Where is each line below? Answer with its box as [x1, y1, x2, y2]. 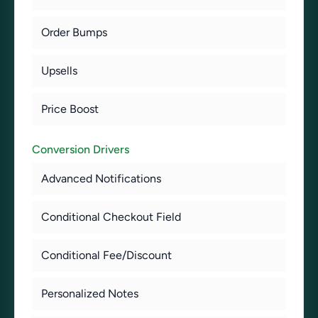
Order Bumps [41, 26, 107, 39]
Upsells [41, 64, 77, 77]
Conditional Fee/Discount [41, 248, 172, 262]
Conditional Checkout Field [41, 210, 181, 224]
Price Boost [41, 102, 99, 116]
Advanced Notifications [41, 172, 161, 185]
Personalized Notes [41, 287, 138, 300]
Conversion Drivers [32, 143, 129, 156]
